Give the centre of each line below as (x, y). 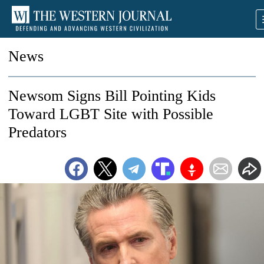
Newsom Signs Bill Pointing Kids (112, 96)
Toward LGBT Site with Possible (111, 114)
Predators (37, 132)
